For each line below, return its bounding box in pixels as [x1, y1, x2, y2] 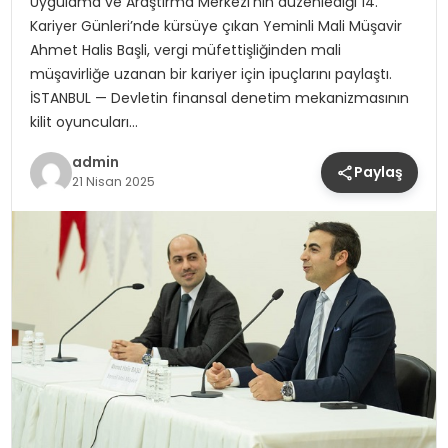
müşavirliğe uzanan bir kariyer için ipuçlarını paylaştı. [29, 64, 408, 85]
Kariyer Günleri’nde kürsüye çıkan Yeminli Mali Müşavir [29, 16, 402, 37]
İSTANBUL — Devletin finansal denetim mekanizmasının [29, 88, 409, 109]
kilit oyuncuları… [29, 112, 138, 133]
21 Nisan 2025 [71, 172, 155, 190]
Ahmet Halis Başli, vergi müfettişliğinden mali [29, 40, 341, 61]
